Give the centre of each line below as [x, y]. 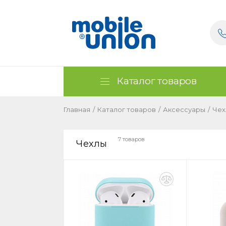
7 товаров [131, 139]
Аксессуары [184, 109]
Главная [77, 109]
